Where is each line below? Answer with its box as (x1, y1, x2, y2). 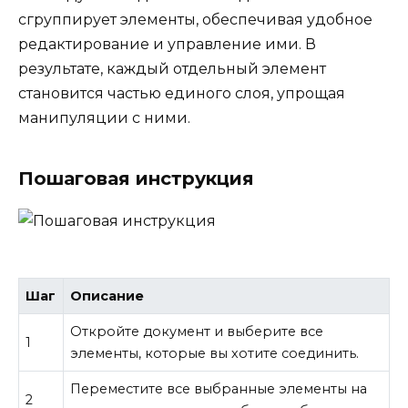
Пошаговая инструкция (18, 168, 254, 190)
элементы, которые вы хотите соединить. (70, 345, 360, 362)
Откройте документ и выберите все (70, 323, 324, 341)
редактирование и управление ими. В (18, 36, 316, 54)
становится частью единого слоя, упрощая (18, 85, 345, 103)
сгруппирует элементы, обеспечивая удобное (18, 11, 372, 29)
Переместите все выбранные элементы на (70, 381, 368, 398)
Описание (70, 288, 145, 305)
